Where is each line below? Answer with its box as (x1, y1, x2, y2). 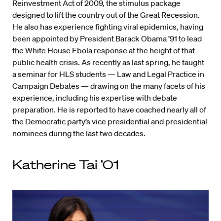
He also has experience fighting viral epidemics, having (12, 21, 203, 32)
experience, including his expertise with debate (12, 92, 177, 103)
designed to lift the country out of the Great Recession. (12, 9, 200, 20)
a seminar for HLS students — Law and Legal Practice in (12, 69, 204, 79)
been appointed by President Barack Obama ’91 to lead (12, 33, 202, 43)
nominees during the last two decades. (12, 128, 146, 138)
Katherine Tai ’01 (12, 157, 119, 172)
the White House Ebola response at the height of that (12, 45, 195, 55)
